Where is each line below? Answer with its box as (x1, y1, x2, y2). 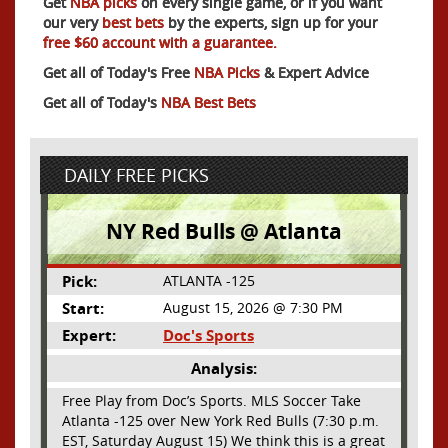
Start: (62, 297, 104, 319)
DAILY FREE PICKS (64, 162, 209, 187)
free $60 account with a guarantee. (43, 32, 277, 52)
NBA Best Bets (161, 92, 256, 112)
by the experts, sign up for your (164, 12, 378, 32)
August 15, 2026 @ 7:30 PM (163, 297, 343, 317)
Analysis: (191, 357, 257, 379)
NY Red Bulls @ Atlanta (106, 216, 342, 246)
